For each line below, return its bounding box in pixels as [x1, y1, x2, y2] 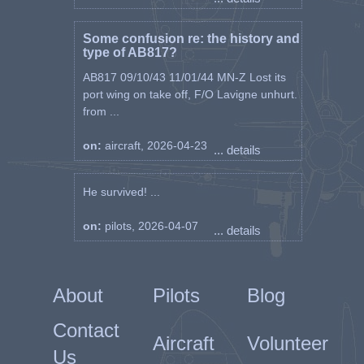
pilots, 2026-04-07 [104, 219, 198, 232]
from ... [82, 105, 119, 118]
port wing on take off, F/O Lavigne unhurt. [82, 88, 297, 101]
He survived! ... [82, 185, 160, 198]
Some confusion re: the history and [82, 32, 300, 45]
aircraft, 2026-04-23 [104, 139, 207, 152]
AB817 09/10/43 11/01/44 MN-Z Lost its [82, 71, 286, 84]
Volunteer [246, 332, 328, 354]
